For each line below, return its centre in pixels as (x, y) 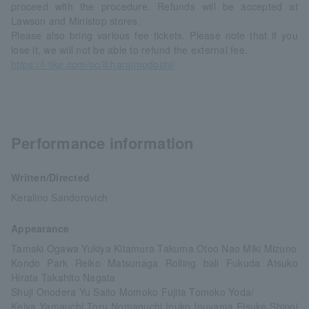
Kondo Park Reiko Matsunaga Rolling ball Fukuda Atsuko (154, 263)
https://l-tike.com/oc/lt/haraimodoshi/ (93, 64)
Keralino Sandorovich (60, 198)
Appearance (40, 229)
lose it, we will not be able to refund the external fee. (130, 50)
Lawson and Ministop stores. (76, 21)
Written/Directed (51, 178)
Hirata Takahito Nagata (63, 278)
